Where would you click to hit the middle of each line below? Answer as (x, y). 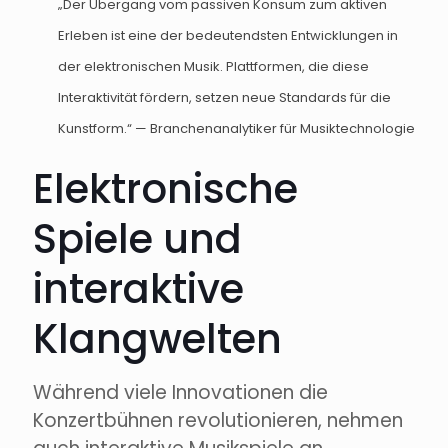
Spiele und (137, 239)
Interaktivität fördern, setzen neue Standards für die (224, 98)
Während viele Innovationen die (180, 393)
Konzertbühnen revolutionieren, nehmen (218, 421)
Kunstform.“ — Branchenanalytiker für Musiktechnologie (236, 129)
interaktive (138, 289)
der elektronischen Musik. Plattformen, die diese (213, 67)
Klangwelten (157, 339)
